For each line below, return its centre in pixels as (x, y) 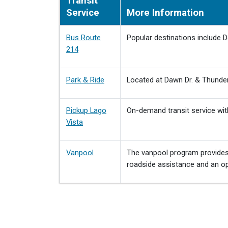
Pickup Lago (86, 110)
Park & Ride (85, 80)
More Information (165, 13)
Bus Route (83, 38)
